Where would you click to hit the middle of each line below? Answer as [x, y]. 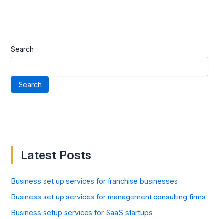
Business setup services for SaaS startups [82, 213]
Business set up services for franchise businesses [95, 182]
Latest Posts [56, 155]
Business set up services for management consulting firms [109, 197]
